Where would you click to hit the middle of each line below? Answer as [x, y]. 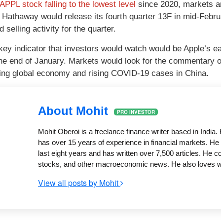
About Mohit [75, 110]
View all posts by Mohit [79, 183]
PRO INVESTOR [136, 112]
